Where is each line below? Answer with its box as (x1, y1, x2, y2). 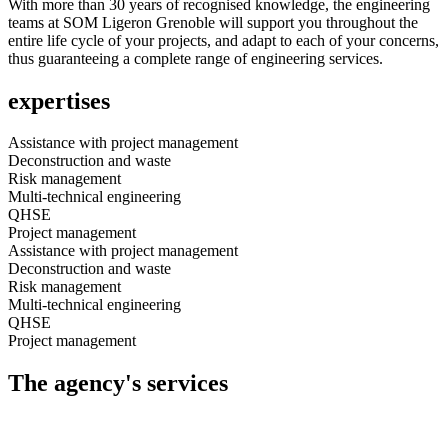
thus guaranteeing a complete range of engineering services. (8, 49, 383, 67)
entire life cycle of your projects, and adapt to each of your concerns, (8, 31, 439, 49)
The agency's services (8, 370, 228, 397)
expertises (8, 87, 110, 114)
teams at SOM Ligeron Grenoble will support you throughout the (8, 13, 418, 31)
